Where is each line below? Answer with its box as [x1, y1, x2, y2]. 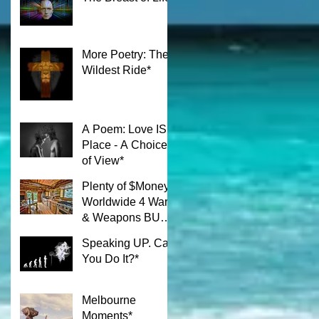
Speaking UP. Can [82, 236, 175, 249]
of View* [82, 154, 124, 167]
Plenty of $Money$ [82, 179, 176, 192]
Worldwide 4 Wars [82, 195, 174, 208]
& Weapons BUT [82, 211, 167, 224]
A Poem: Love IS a [82, 122, 176, 135]
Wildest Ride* [82, 63, 151, 76]
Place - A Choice [82, 138, 167, 151]
